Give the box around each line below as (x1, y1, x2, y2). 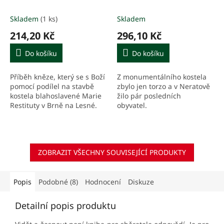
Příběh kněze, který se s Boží (10, 72, 105, 82)
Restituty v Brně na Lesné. (10, 100, 97, 110)
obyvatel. (117, 100, 149, 110)
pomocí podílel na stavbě (10, 81, 94, 91)
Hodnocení (85, 177, 121, 187)
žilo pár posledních (117, 91, 181, 101)
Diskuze (128, 177, 154, 187)
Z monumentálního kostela (117, 72, 206, 82)
